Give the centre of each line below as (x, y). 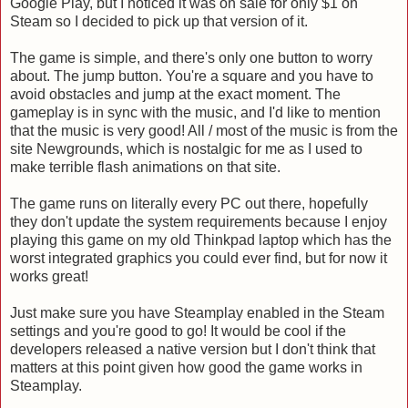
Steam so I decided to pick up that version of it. (159, 21)
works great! (49, 276)
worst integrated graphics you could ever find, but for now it (199, 258)
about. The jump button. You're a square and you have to (192, 76)
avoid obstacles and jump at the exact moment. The (175, 94)
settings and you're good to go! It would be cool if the (178, 331)
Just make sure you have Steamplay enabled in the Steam (197, 312)
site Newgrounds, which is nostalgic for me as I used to (186, 148)
